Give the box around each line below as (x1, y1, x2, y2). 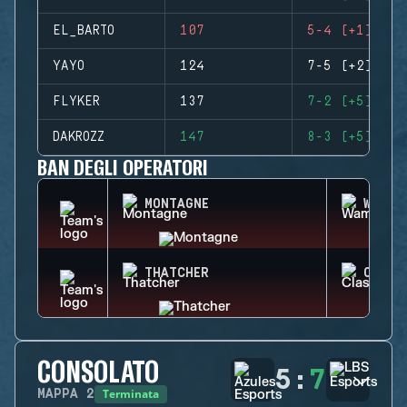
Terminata (103, 386, 159, 402)
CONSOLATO (37, 353, 160, 388)
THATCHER (144, 266, 209, 281)
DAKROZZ (53, 130, 104, 144)
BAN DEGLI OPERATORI (37, 154, 208, 180)
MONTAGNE (144, 197, 209, 212)
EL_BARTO (53, 24, 114, 38)
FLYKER (53, 94, 100, 109)
